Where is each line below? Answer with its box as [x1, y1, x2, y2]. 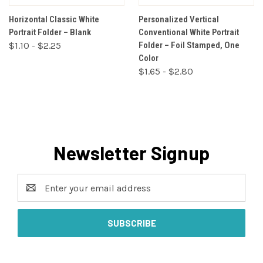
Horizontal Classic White [9, 14, 99, 25]
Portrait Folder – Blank [9, 27, 91, 38]
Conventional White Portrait [139, 27, 239, 38]
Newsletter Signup [53, 141, 210, 164]
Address [18, 189, 52, 201]
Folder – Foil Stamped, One [139, 40, 240, 51]
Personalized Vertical [139, 14, 219, 25]
